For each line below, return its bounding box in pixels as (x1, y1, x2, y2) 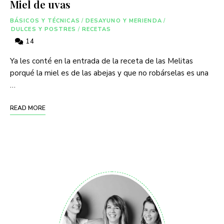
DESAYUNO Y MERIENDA (85, 16, 162, 24)
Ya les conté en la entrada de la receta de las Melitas (10, 55, 193, 66)
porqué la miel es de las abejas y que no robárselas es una (10, 67, 208, 78)
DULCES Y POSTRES (11, 25, 76, 33)
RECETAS (81, 25, 111, 33)
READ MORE (10, 103, 45, 112)
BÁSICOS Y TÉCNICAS (10, 16, 80, 24)
